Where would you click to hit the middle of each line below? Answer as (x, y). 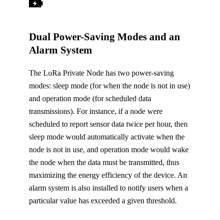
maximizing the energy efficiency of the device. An (108, 175)
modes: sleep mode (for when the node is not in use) (110, 86)
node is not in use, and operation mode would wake (109, 150)
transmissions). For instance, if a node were (96, 111)
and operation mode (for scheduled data (90, 99)
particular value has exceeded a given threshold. (103, 201)
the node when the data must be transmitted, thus (104, 163)
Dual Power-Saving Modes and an (105, 37)
